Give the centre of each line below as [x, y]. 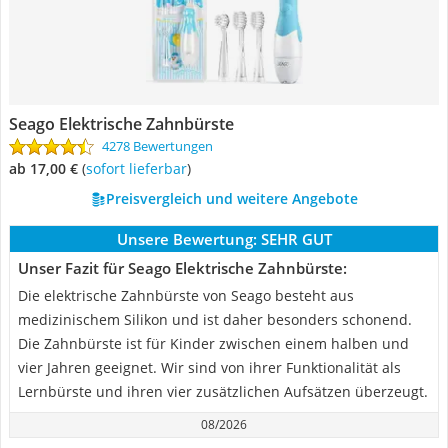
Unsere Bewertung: [186, 239]
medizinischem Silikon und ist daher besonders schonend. [215, 319]
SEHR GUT [296, 239]
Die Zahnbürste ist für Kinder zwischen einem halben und [213, 343]
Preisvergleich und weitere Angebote [231, 198]
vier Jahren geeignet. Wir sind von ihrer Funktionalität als [209, 367]
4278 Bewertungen [157, 146]
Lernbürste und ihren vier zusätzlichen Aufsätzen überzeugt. [223, 391]
